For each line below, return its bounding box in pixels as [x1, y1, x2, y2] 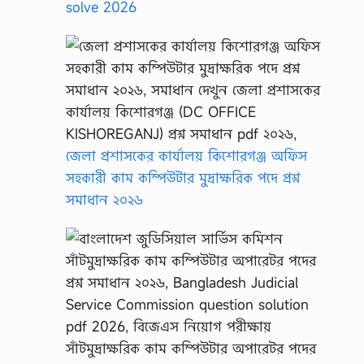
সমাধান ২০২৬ [66, 190, 143, 210]
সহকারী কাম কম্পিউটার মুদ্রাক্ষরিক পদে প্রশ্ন [66, 168, 300, 188]
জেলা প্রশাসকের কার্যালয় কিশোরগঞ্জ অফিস [66, 146, 307, 166]
